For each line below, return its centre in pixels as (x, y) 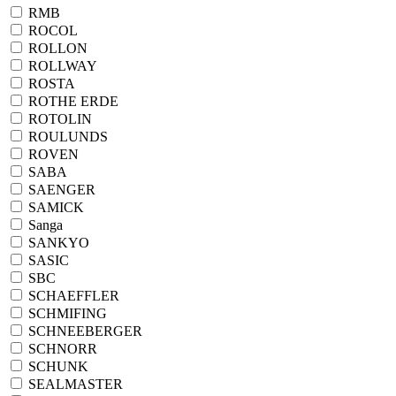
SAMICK (54, 207)
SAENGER (60, 190)
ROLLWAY (61, 66)
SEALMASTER (74, 384)
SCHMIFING (66, 313)
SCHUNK (57, 366)
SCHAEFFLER (72, 296)
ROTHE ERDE (72, 101)
